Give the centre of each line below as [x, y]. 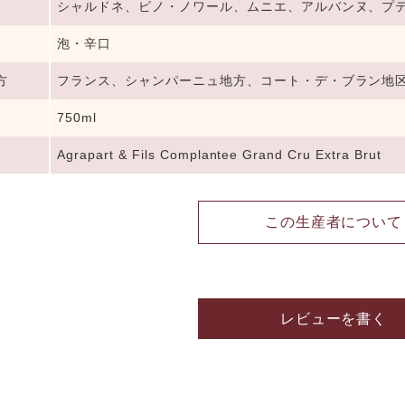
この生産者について [334, 221]
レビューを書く [334, 318]
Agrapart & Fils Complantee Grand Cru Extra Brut [219, 154]
